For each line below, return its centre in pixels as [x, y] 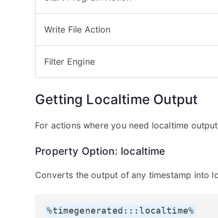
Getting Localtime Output [117, 99]
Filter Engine [69, 62]
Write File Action [77, 30]
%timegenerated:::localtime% [120, 211]
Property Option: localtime [100, 151]
